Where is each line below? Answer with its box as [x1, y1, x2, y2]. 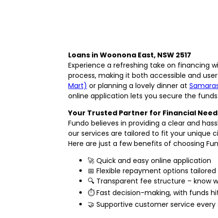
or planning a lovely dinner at [87, 80, 189, 91]
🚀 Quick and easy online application [88, 155, 211, 165]
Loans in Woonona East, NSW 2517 [68, 50, 191, 60]
